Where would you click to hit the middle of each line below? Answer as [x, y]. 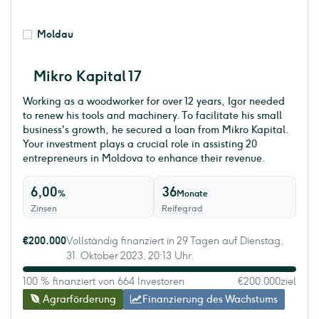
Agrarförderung [79, 300]
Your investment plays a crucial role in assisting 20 [140, 145]
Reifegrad [182, 209]
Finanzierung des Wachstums [210, 300]
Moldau [55, 35]
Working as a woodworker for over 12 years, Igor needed [154, 102]
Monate [192, 194]
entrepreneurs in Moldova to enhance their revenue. [144, 159]
